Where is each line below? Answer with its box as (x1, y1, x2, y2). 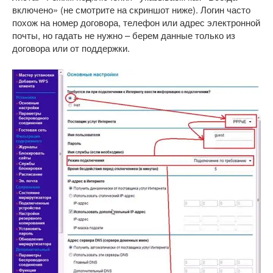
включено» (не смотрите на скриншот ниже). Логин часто (12, 2, 250, 16)
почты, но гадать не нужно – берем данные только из (12, 28, 235, 41)
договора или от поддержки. (12, 41, 130, 54)
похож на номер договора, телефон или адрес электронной (12, 15, 260, 29)
